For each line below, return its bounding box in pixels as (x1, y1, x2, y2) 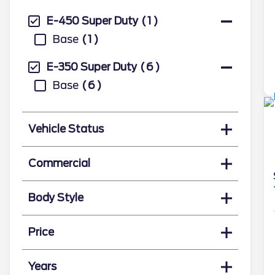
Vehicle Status (28, 123, 104, 135)
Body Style (28, 192, 83, 204)
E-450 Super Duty (47, 15, 138, 27)
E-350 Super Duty (47, 61, 137, 73)
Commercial (28, 157, 90, 169)
